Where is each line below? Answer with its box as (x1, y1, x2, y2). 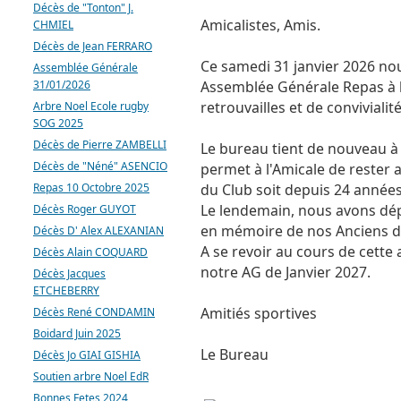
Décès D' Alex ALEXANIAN (33, 223, 164, 238)
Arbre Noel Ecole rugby (33, 98, 149, 114)
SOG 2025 (33, 115, 83, 131)
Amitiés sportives (200, 303, 318, 323)
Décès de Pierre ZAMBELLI (33, 137, 166, 152)
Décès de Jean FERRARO (33, 38, 152, 54)
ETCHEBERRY (33, 283, 99, 298)
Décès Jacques (33, 266, 106, 281)
